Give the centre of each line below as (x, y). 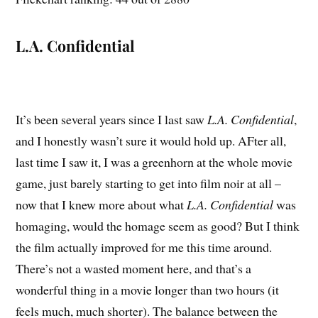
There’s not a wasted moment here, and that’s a (134, 268)
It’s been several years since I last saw (112, 119)
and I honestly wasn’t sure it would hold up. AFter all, (151, 140)
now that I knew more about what (102, 204)
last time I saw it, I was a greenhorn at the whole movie (154, 161)
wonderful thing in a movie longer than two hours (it (148, 289)
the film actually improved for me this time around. (144, 247)
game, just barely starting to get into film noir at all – (149, 183)
